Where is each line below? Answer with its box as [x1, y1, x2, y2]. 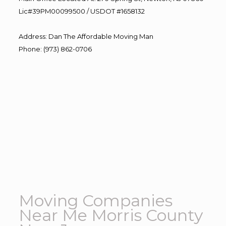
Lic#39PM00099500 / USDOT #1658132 [18, 7, 145, 15]
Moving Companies [18, 190, 173, 210]
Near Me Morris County [18, 205, 203, 225]
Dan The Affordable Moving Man [48, 32, 153, 40]
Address [18, 32, 45, 40]
